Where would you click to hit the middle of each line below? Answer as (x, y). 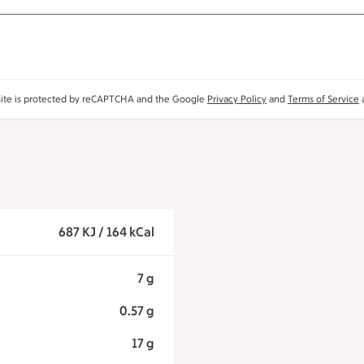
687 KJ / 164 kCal (106, 232)
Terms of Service (323, 100)
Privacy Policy (237, 100)
